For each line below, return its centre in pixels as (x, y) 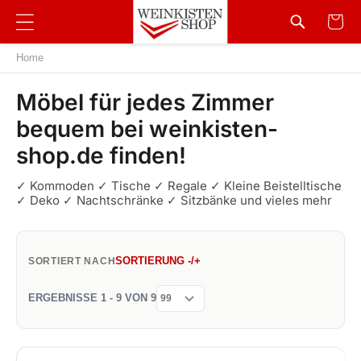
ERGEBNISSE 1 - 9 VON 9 (92, 298)
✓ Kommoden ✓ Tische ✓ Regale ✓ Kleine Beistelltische (179, 186)
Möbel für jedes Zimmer (145, 102)
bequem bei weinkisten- (147, 129)
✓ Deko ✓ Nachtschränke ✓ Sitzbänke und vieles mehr (174, 200)
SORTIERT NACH (72, 261)
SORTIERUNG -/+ (158, 261)
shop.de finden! (101, 156)
